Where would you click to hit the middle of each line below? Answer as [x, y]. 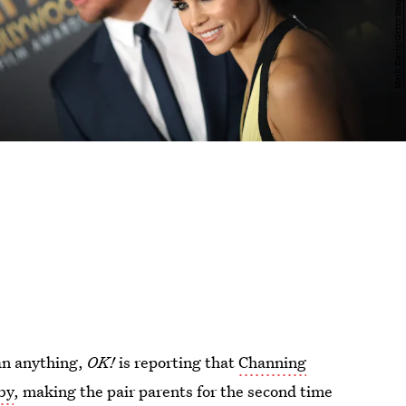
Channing [273, 362]
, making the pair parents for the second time [174, 391]
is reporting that [177, 362]
